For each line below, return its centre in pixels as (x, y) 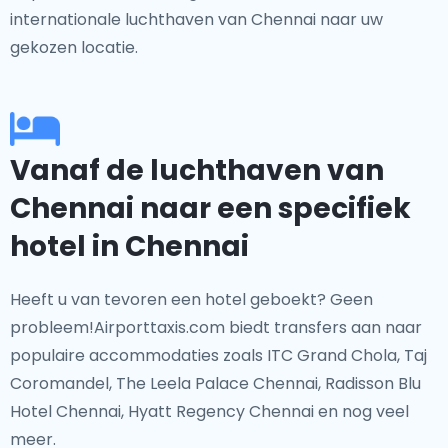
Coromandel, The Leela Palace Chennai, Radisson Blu (215, 383)
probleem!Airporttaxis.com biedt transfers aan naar (216, 327)
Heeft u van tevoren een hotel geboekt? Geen (191, 299)
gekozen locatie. (74, 47)
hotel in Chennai (129, 246)
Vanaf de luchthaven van (197, 170)
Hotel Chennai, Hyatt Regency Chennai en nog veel (209, 411)
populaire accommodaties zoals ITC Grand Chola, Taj (218, 355)
